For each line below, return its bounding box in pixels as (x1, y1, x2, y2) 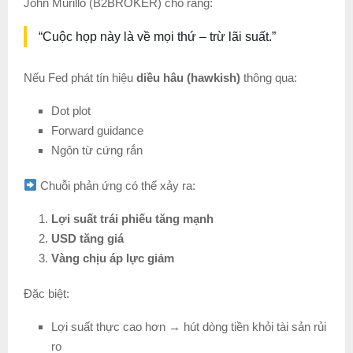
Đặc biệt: (24, 286, 69, 300)
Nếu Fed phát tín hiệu (24, 70, 136, 84)
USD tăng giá (51, 231, 124, 245)
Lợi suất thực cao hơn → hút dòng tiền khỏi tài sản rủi (51, 319, 326, 333)
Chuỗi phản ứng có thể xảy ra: (37, 178, 196, 192)
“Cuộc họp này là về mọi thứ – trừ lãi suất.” (38, 29, 276, 43)
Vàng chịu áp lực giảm (51, 251, 174, 265)
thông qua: (240, 70, 297, 84)
